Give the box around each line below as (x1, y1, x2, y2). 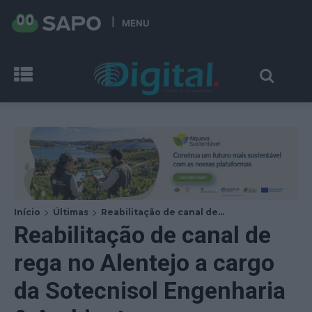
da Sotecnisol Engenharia (14, 276, 286, 304)
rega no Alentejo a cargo (14, 248, 274, 276)
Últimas (53, 206, 88, 217)
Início (14, 206, 40, 217)
